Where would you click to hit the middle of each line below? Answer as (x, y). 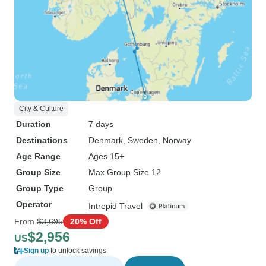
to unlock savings (77, 251)
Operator (34, 204)
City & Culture (41, 109)
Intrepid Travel (115, 206)
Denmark (106, 140)
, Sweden (140, 140)
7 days (101, 124)
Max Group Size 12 (125, 172)
